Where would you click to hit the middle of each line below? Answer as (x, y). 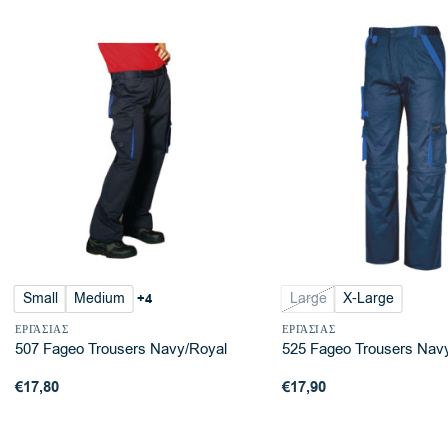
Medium (99, 299)
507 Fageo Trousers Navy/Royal (120, 349)
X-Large (368, 299)
